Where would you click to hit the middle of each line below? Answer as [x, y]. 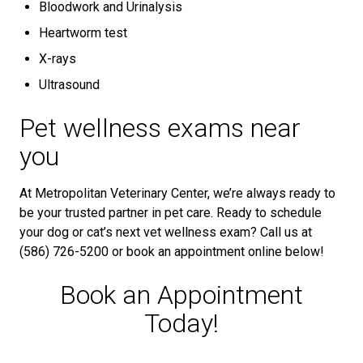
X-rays [58, 59]
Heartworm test [85, 33]
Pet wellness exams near [160, 128]
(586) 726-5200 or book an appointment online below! [172, 252]
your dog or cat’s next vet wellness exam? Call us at [166, 232]
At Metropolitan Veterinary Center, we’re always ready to [177, 193]
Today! [181, 323]
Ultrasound [69, 85]
